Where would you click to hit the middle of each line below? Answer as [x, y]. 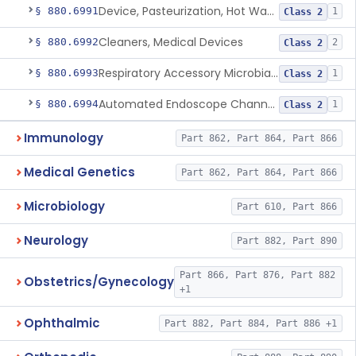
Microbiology [64, 206]
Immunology [64, 138]
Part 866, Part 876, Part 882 [257, 275]
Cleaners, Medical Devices [171, 42]
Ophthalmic [62, 323]
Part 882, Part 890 [286, 241]
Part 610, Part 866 [286, 207]
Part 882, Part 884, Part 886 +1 [250, 323]
